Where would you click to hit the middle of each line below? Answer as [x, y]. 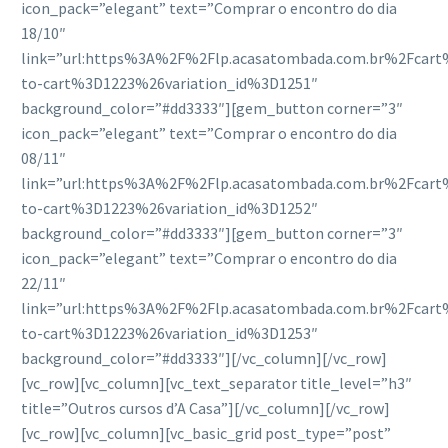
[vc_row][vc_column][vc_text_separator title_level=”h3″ [216, 383]
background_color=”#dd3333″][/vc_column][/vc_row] [204, 358]
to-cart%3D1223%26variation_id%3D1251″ [169, 83]
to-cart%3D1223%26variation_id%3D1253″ [169, 333]
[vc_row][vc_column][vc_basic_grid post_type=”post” [206, 433]
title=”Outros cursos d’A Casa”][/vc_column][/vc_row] [205, 408]
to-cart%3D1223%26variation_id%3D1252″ [169, 208]
